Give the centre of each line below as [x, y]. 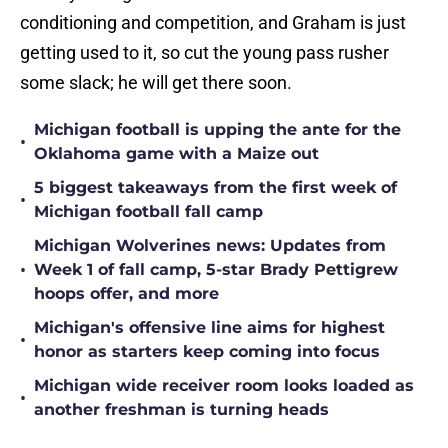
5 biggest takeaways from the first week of [215, 188]
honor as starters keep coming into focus [207, 352]
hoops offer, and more [126, 294]
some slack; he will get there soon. [156, 83]
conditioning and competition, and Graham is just [213, 23]
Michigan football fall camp [148, 212]
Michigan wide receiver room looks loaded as [224, 386]
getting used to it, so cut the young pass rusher [204, 53]
